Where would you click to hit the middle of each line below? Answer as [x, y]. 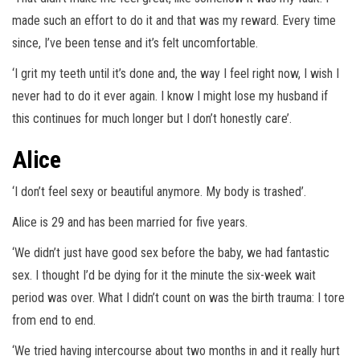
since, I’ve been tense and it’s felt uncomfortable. [137, 43]
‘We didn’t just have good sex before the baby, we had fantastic [171, 253]
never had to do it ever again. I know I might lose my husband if [170, 96]
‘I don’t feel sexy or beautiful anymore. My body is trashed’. [159, 192]
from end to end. [54, 321]
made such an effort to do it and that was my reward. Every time [174, 21]
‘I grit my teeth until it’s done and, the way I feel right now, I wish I [176, 74]
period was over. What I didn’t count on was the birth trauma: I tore [178, 298]
